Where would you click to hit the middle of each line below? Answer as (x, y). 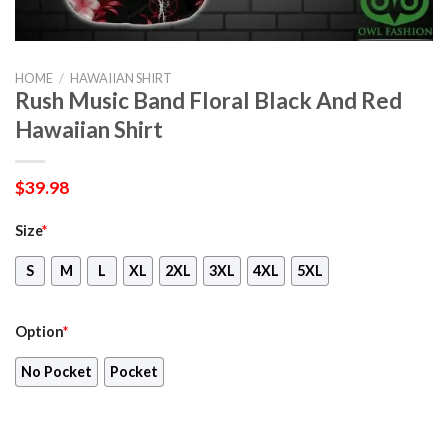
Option (39, 331)
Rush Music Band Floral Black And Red (208, 101)
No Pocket (56, 371)
